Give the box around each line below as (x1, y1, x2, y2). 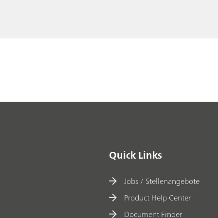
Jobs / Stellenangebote (124, 174, 200, 188)
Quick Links (109, 146, 162, 164)
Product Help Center (124, 190, 191, 204)
